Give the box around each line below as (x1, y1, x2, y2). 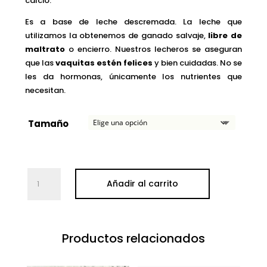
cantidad (27, 236, 67, 249)
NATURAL (27, 222, 65, 235)
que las (25, 57, 55, 69)
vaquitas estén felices (55, 57, 153, 69)
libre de (208, 29, 243, 41)
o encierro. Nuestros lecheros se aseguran (65, 43, 242, 55)
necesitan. (25, 84, 66, 96)
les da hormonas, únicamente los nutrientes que (25, 70, 242, 82)
